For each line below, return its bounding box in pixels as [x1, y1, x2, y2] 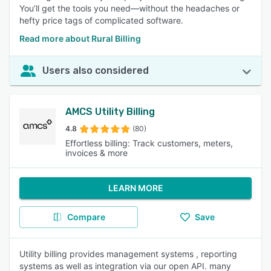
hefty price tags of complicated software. [19, 15, 183, 25]
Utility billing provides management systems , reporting [19, 249, 237, 259]
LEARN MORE [108, 183, 163, 193]
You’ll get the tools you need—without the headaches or [19, 3, 240, 13]
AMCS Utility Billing [65, 106, 155, 117]
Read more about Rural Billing [19, 33, 141, 44]
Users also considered [42, 65, 149, 76]
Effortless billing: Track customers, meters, [65, 138, 233, 148]
